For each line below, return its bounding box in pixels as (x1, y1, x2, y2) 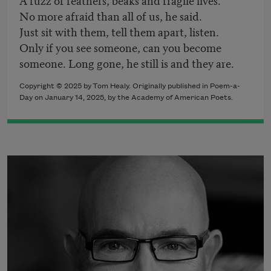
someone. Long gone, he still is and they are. (19, 54, 234, 71)
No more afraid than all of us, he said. (19, 7, 202, 24)
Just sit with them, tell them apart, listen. (19, 23, 219, 40)
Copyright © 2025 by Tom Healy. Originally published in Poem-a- (19, 82, 240, 91)
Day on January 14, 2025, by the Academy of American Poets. (19, 94, 233, 102)
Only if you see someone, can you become (19, 39, 221, 56)
